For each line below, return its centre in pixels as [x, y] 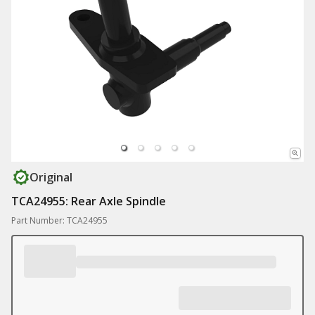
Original [51, 177]
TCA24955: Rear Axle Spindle [89, 201]
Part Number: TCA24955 [59, 220]
